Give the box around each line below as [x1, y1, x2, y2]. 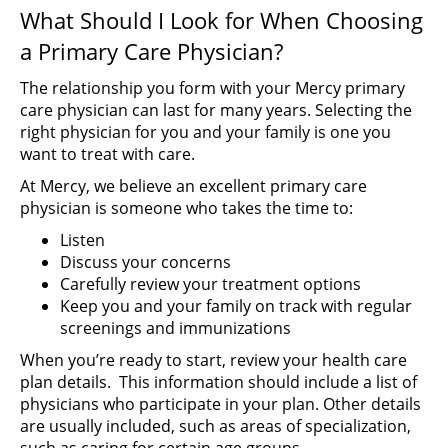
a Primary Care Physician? [20, 36, 283, 66]
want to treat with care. [20, 143, 195, 165]
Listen [60, 229, 105, 251]
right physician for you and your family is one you [20, 121, 391, 143]
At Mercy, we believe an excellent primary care [20, 175, 367, 197]
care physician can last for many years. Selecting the [20, 99, 412, 121]
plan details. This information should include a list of [20, 371, 417, 393]
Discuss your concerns [60, 251, 231, 273]
